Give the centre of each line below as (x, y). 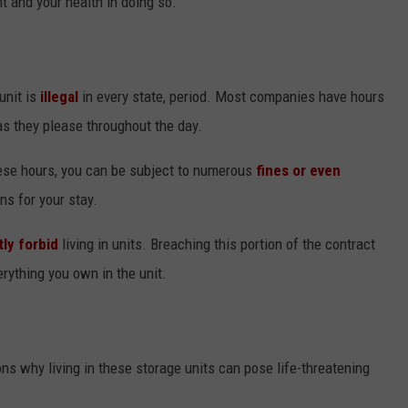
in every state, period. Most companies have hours (233, 96)
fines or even (298, 170)
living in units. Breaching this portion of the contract (217, 244)
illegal (61, 96)
